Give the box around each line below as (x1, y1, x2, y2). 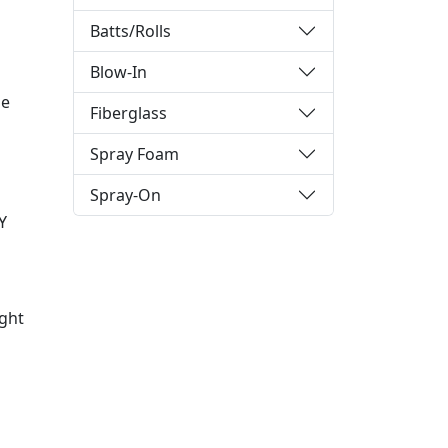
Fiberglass (90, 101, 167, 124)
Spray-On (90, 183, 161, 206)
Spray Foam (90, 142, 179, 165)
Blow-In (90, 60, 147, 83)
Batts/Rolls (90, 19, 171, 42)
